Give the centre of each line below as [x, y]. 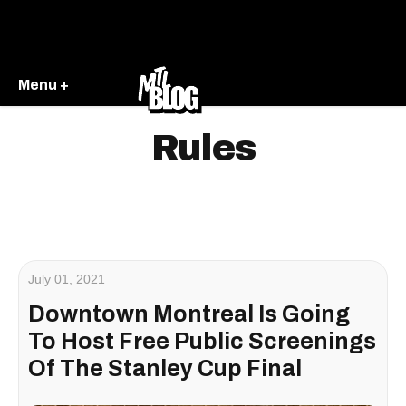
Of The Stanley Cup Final [165, 368]
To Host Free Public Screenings [202, 341]
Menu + [43, 84]
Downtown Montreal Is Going [189, 314]
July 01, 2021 [67, 279]
